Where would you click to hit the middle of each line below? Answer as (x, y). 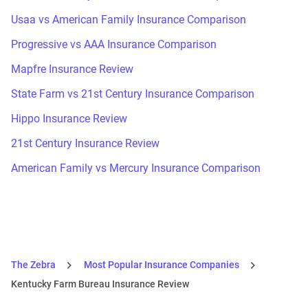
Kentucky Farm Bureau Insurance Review (100, 284)
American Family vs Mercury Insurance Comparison (136, 168)
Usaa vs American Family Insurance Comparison (129, 19)
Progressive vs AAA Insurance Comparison (114, 44)
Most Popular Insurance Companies (162, 264)
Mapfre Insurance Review (72, 69)
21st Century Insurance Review (85, 143)
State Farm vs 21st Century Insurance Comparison (133, 93)
